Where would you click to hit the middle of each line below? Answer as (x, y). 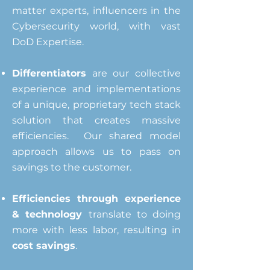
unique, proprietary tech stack (107, 105)
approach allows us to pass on (96, 152)
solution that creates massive (96, 120)
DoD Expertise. (50, 42)
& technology (50, 214)
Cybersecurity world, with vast (96, 26)
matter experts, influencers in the (96, 11)
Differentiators (49, 73)
